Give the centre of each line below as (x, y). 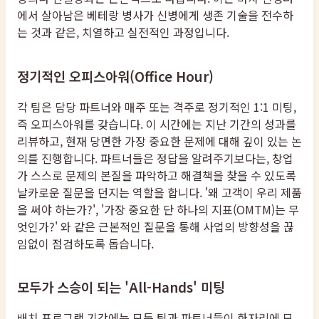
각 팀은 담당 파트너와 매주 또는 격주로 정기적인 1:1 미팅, (157, 106)
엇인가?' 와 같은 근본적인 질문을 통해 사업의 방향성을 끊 (156, 226)
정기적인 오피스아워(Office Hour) (115, 75)
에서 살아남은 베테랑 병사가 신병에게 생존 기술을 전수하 (155, 15)
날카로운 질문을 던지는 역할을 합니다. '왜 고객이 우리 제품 (159, 192)
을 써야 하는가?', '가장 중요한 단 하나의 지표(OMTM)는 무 (158, 209)
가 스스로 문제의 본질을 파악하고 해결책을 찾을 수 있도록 (157, 175)
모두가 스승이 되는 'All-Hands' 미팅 (121, 287)
